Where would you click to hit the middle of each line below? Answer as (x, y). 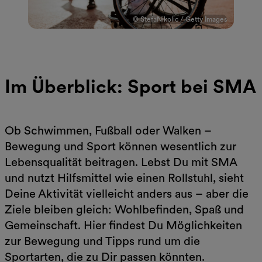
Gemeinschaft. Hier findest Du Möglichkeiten (123, 225)
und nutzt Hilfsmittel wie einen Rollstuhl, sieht (124, 178)
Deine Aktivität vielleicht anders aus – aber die (127, 194)
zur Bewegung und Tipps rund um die (102, 241)
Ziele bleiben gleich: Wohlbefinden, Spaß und (124, 210)
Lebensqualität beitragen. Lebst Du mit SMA (121, 162)
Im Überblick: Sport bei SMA (130, 86)
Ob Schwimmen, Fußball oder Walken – (108, 131)
